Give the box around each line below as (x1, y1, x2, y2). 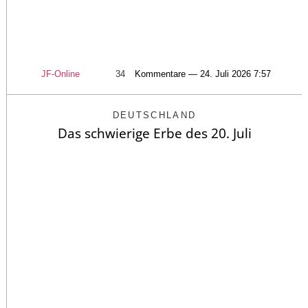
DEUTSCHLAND (112, 110, 197, 121)
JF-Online (41, 69, 80, 80)
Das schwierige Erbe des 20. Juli (57, 124, 252, 143)
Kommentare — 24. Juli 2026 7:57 (135, 69, 271, 80)
